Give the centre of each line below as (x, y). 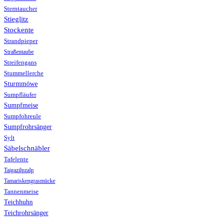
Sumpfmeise (21, 105)
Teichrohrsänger (26, 213)
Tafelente (16, 159)
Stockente (19, 30)
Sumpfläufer (20, 95)
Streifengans (20, 63)
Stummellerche (24, 74)
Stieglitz (16, 19)
